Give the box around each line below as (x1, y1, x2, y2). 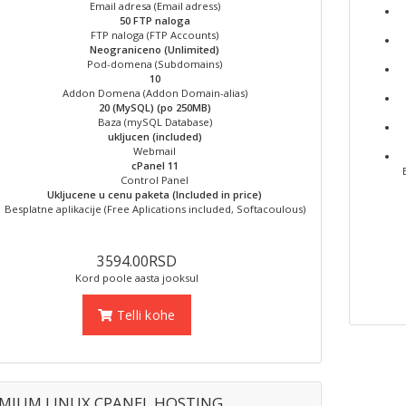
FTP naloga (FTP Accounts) (91, 28, 219, 42)
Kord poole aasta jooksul (74, 271, 198, 285)
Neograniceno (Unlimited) (90, 43, 220, 56)
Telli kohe (112, 306, 176, 324)
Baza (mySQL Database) (97, 115, 212, 129)
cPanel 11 (130, 159, 179, 172)
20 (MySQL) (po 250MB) (98, 101, 211, 114)
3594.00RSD (96, 251, 177, 271)
